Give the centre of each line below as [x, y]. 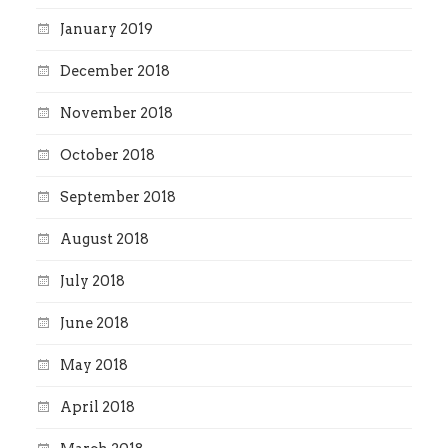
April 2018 [97, 407]
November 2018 [116, 113]
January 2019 [106, 29]
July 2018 [92, 281]
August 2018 [104, 239]
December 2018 [114, 71]
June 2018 [94, 323]
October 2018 [107, 155]
